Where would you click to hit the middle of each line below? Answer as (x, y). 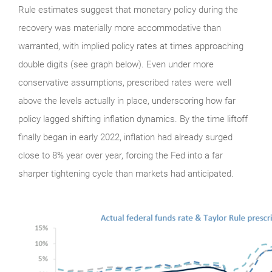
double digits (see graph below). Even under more (116, 64)
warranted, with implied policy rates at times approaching (131, 46)
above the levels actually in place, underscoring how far (127, 100)
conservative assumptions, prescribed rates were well (125, 82)
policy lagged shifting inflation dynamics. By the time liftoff (133, 119)
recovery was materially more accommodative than (120, 28)
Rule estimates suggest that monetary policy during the (128, 9)
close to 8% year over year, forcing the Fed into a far (121, 155)
